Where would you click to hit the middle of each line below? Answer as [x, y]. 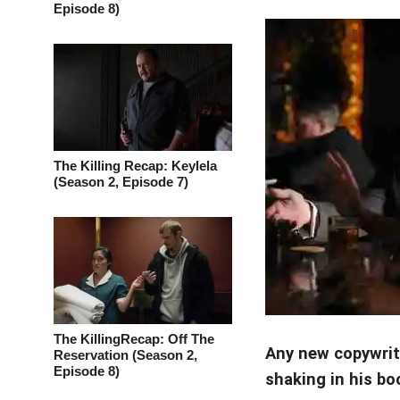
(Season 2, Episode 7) [121, 182]
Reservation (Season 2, [125, 355]
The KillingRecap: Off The [134, 339]
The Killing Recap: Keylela [135, 166]
